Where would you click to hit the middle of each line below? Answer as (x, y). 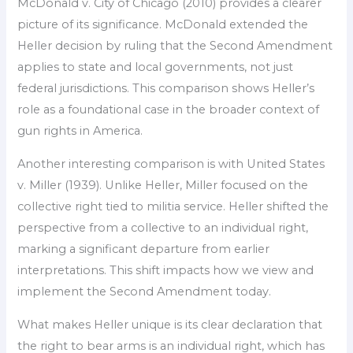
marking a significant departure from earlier (144, 249)
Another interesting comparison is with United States (171, 163)
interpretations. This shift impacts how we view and (166, 270)
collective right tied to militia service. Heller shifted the (173, 206)
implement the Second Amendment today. (145, 291)
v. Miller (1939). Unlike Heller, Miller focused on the (163, 185)
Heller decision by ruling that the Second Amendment (175, 46)
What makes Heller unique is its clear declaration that (170, 324)
